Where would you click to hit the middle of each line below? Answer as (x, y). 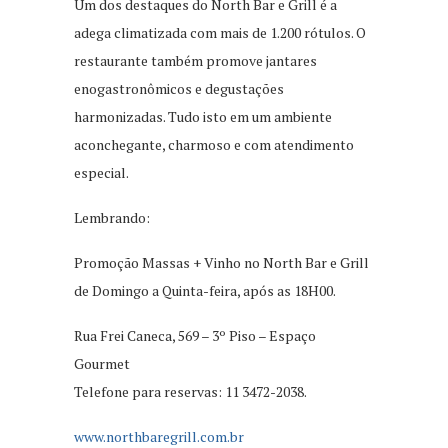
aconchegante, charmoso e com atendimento (214, 144)
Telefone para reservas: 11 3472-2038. (190, 391)
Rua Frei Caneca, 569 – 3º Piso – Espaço (195, 335)
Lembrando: (112, 217)
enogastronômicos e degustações (179, 88)
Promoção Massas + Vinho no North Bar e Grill (221, 262)
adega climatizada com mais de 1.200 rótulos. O (220, 32)
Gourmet (102, 363)
